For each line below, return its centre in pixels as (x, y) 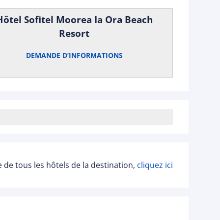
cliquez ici (155, 165)
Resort (74, 33)
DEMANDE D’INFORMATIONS (74, 55)
